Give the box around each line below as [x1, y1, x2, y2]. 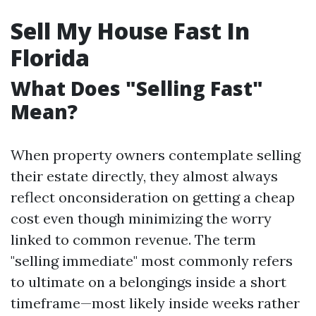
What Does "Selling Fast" [11, 75, 263, 102]
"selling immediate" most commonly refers [11, 252, 293, 269]
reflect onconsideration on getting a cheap [11, 188, 295, 206]
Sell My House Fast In [11, 16, 250, 46]
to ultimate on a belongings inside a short [11, 273, 286, 291]
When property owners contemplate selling [11, 146, 300, 164]
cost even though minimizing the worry [11, 209, 272, 227]
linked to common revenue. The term [11, 231, 256, 248]
